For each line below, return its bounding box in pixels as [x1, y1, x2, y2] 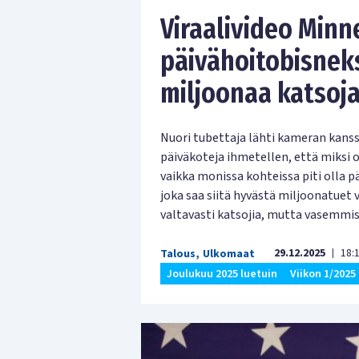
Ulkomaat [203, 245, 255, 262]
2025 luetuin [216, 265, 277, 282]
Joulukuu [167, 265, 213, 282]
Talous [160, 245, 196, 262]
